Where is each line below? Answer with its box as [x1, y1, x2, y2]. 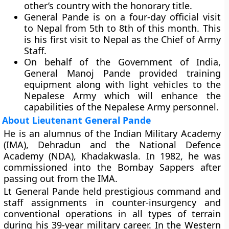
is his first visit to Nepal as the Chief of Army [24, 33, 221, 45]
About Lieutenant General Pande [2, 114, 151, 126]
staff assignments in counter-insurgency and [4, 196, 221, 209]
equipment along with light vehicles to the [24, 78, 221, 90]
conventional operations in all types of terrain [4, 208, 221, 220]
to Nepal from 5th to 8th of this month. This [24, 22, 221, 34]
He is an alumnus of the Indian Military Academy [4, 127, 221, 140]
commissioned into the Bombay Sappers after [4, 161, 221, 173]
